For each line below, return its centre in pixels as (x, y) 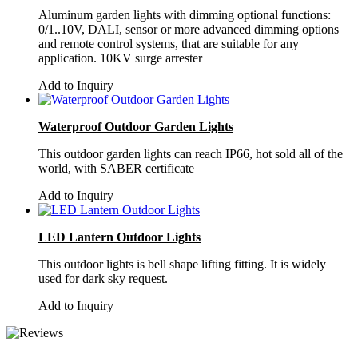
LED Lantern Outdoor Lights (119, 237)
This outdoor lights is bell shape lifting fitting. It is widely (182, 264)
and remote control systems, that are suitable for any (169, 43)
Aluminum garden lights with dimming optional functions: (185, 14)
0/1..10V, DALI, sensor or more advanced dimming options (189, 29)
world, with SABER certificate (116, 168)
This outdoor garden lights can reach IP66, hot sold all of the (191, 153)
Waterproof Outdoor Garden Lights (136, 126)
